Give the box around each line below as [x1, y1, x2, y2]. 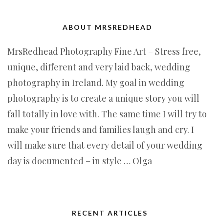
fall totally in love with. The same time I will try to [7, 108, 207, 120]
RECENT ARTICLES [71, 209, 148, 217]
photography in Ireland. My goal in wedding [7, 77, 184, 88]
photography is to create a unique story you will [7, 92, 199, 104]
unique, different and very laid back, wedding [7, 61, 190, 73]
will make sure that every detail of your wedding [7, 139, 202, 151]
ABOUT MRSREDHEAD [63, 23, 153, 31]
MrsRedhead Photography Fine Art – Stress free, [7, 45, 201, 57]
